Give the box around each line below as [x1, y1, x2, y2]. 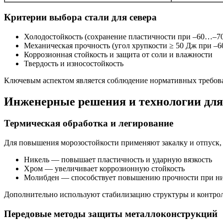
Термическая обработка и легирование [4, 118, 173, 129]
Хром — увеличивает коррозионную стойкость [24, 164, 185, 173]
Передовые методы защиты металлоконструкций [4, 208, 218, 219]
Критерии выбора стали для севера [4, 11, 157, 22]
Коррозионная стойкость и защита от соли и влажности [24, 50, 213, 59]
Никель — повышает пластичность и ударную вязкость [24, 155, 212, 164]
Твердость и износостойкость [24, 59, 123, 68]
